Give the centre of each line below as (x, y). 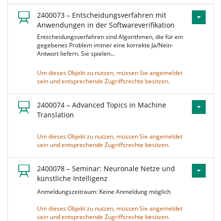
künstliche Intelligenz (72, 178)
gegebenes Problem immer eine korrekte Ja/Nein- (105, 45)
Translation (55, 115)
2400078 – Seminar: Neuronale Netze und (106, 168)
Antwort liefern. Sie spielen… (76, 54)
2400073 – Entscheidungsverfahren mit (102, 15)
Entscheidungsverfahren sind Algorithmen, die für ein (110, 37)
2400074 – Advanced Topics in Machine (102, 105)
